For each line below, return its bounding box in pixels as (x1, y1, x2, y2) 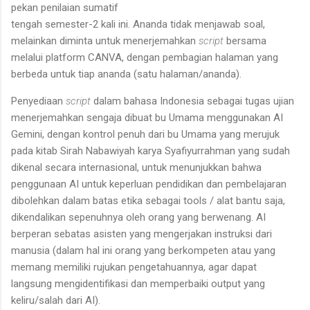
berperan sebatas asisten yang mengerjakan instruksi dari (11, 227, 272, 240)
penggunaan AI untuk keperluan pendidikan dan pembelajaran (11, 177, 286, 190)
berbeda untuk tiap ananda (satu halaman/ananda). (11, 67, 244, 80)
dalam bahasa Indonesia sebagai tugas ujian (91, 94, 294, 107)
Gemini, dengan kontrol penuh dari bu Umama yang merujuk (11, 127, 280, 140)
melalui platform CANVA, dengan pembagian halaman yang (11, 51, 278, 64)
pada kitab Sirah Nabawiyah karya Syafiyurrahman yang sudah (11, 144, 290, 157)
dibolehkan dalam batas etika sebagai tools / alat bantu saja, (11, 194, 285, 207)
